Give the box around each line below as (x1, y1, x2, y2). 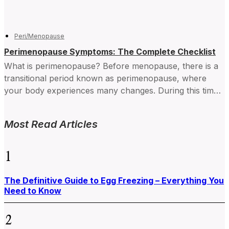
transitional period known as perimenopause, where (4, 73, 207, 84)
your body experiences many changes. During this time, (4, 85, 221, 96)
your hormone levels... (4, 98, 91, 108)
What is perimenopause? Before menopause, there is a (4, 61, 218, 72)
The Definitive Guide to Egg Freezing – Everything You (4, 175, 224, 186)
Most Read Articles (4, 118, 98, 131)
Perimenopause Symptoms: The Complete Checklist (4, 47, 216, 57)
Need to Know (4, 186, 61, 196)
